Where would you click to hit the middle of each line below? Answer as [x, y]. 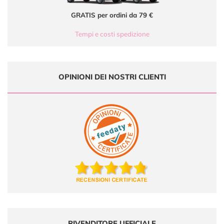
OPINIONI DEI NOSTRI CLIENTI [112, 76]
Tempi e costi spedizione [112, 34]
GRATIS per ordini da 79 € [112, 15]
